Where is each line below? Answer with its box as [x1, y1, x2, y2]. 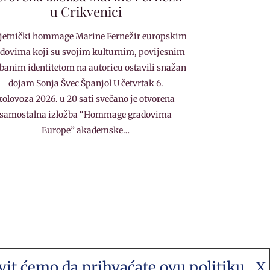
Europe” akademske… [42, 125, 130, 136]
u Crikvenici [49, 2, 122, 21]
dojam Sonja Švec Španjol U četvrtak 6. [8, 78, 163, 89]
